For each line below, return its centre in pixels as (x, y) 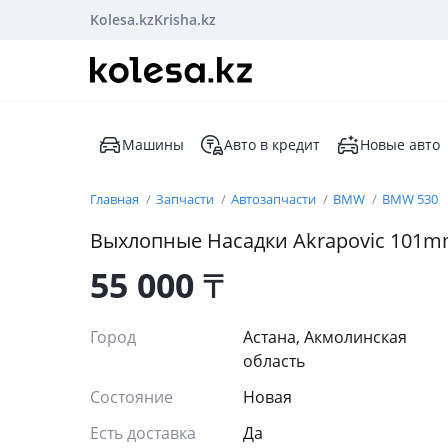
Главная (116, 199)
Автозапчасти (275, 199)
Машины (153, 144)
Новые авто (400, 144)
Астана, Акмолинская (325, 337)
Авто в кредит (272, 144)
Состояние (133, 397)
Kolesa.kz (122, 19)
